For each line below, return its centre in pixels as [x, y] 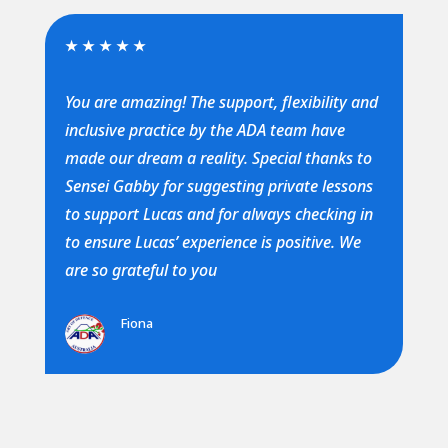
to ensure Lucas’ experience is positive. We [212, 241]
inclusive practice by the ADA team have [204, 129]
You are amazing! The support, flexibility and [221, 101]
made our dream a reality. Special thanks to [218, 157]
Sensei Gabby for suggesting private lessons [218, 185]
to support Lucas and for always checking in [218, 213]
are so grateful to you [140, 269]
